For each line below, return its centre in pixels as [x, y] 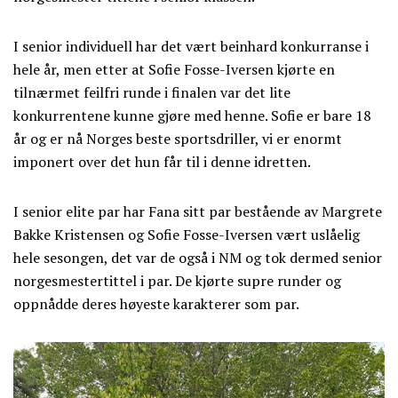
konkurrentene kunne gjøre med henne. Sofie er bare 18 [192, 115]
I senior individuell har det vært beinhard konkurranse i [191, 46]
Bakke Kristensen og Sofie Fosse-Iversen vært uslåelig [187, 234]
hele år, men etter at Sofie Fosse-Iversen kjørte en [174, 69]
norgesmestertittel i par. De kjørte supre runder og [177, 280]
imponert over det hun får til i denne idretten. [162, 161]
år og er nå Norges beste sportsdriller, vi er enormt [178, 138]
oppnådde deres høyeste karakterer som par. [156, 303]
